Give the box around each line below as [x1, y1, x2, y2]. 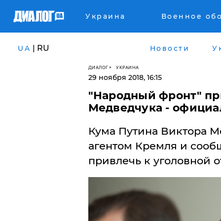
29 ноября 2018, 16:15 [88, 73, 162, 82]
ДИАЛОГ [88, 64, 109, 70]
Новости [149, 43, 189, 53]
